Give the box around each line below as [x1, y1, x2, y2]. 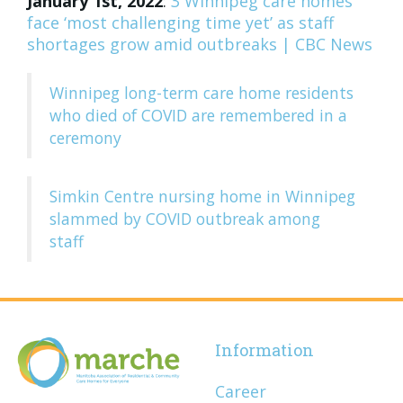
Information [215, 339, 314, 361]
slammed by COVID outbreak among [49, 208, 320, 229]
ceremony [49, 127, 121, 148]
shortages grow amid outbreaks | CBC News [27, 33, 372, 55]
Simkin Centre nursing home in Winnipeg [49, 185, 355, 207]
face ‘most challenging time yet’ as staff [27, 12, 334, 33]
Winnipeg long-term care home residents [49, 82, 354, 103]
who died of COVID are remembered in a [49, 104, 347, 126]
